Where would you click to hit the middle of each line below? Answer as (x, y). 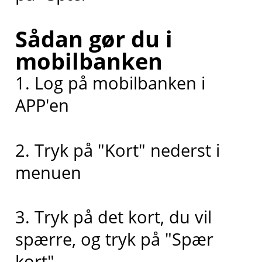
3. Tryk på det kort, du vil (113, 217)
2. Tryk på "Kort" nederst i (117, 150)
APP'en (42, 105)
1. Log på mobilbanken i (110, 83)
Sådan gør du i (94, 39)
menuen (48, 172)
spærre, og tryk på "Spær (114, 239)
